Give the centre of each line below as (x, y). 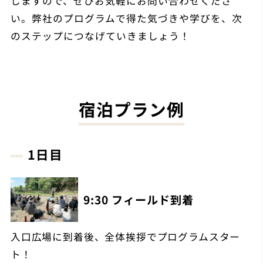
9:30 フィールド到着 (138, 200)
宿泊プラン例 (131, 109)
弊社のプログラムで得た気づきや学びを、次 (137, 18)
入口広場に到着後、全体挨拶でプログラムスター (125, 236)
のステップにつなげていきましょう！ (100, 36)
